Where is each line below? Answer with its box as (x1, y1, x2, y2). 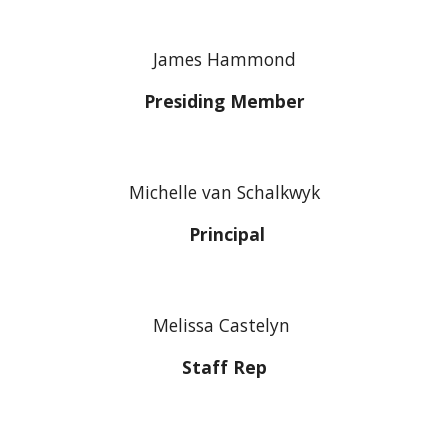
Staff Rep (181, 355, 267, 379)
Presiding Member (143, 89, 305, 113)
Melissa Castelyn (153, 313, 295, 337)
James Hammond (152, 47, 296, 71)
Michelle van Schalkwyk (128, 180, 320, 204)
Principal (183, 222, 265, 246)
